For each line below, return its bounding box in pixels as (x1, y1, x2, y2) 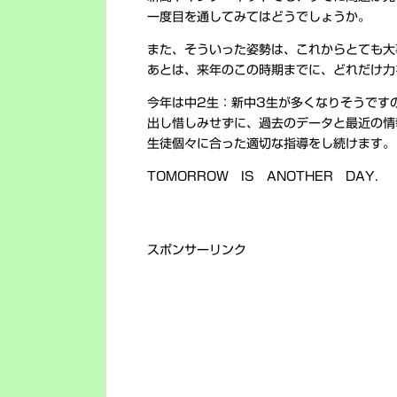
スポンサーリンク (147, 244, 246, 256)
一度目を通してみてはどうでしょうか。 (147, 11, 370, 23)
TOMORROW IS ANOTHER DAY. (147, 170, 378, 183)
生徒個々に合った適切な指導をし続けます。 (147, 137, 395, 150)
